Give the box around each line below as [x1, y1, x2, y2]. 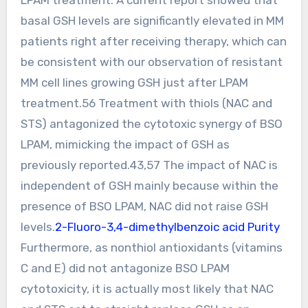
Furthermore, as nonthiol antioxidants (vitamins [20, 240, 283, 254]
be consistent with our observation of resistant [20, 54, 283, 69]
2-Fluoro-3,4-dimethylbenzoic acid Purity [54, 219, 280, 234]
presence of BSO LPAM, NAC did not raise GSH [20, 199, 268, 213]
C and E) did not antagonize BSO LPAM [20, 261, 230, 275]
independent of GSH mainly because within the [20, 178, 278, 192]
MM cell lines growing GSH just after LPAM [20, 75, 248, 89]
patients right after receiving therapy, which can [20, 34, 287, 48]
